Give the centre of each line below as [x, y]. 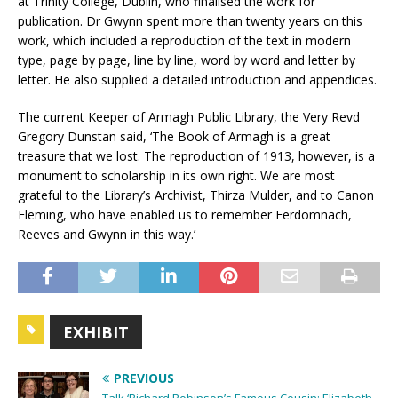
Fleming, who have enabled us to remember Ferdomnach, [185, 215]
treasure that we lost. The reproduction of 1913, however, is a [196, 156]
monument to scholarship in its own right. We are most [176, 176]
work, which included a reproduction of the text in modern [184, 41]
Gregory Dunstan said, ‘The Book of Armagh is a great [174, 137]
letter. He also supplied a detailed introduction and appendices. [197, 80]
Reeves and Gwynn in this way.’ [107, 235]
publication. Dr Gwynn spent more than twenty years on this [190, 21]
